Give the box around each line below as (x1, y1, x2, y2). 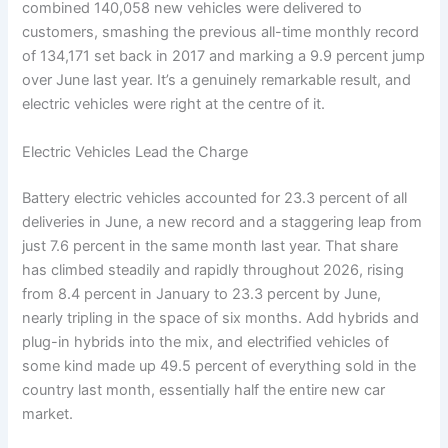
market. (22, 404, 74, 423)
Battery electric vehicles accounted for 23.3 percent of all (22, 188, 408, 207)
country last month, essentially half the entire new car (22, 380, 386, 399)
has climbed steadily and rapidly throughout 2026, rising (22, 260, 405, 279)
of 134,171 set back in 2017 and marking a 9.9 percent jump (22, 47, 426, 66)
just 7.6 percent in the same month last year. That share (22, 236, 399, 255)
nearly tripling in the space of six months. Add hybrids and (22, 308, 420, 327)
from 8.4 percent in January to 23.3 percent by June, (22, 284, 382, 303)
